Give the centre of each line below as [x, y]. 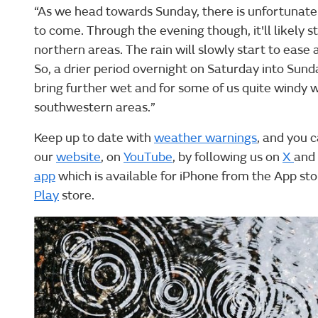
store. [77, 196]
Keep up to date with [94, 138]
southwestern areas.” [95, 108]
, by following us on [227, 158]
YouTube [148, 158]
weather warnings [205, 138]
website [78, 158]
